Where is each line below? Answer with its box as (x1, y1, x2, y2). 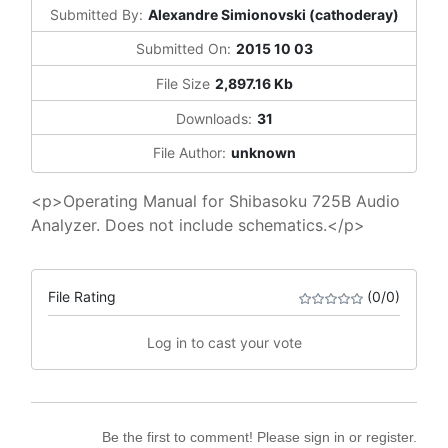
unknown (230, 144, 296, 162)
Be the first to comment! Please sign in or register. (102, 429, 417, 446)
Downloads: (175, 109, 252, 127)
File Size (155, 74, 210, 92)
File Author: (152, 144, 226, 162)
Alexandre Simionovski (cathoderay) (147, 5, 399, 23)
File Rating (48, 288, 116, 306)
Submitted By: (49, 5, 143, 23)
